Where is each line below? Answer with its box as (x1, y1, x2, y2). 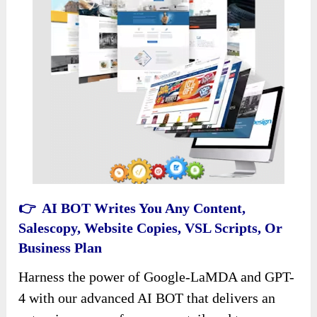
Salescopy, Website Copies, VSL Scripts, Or (18, 219, 283, 236)
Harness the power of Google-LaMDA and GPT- (18, 268, 295, 284)
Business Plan (18, 239, 103, 255)
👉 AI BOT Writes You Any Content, (18, 200, 246, 216)
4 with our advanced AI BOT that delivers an (18, 289, 276, 306)
